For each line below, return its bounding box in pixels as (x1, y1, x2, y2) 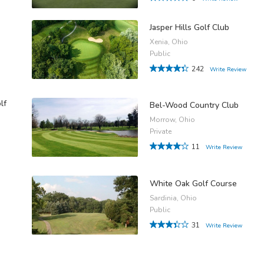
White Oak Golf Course (150, 177, 237, 189)
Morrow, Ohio (150, 115, 195, 125)
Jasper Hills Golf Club (150, 22, 229, 34)
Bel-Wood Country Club (150, 100, 239, 111)
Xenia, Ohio (150, 37, 188, 47)
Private (150, 127, 171, 137)
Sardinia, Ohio (150, 193, 197, 203)
